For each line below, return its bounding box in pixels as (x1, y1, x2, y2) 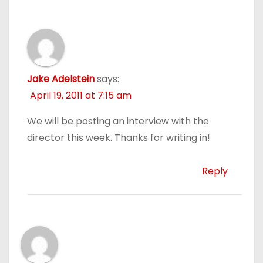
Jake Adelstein (26, 72, 95, 86)
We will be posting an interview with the (26, 114, 209, 128)
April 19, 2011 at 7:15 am (29, 88, 131, 102)
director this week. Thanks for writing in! (26, 130, 210, 144)
